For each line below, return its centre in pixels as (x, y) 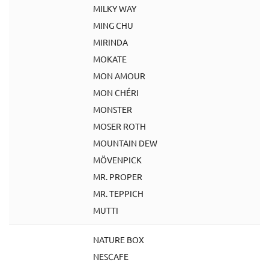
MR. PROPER (118, 177)
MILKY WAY (115, 8)
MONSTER (113, 109)
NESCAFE (111, 256)
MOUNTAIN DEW (125, 143)
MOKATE (110, 59)
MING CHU (113, 25)
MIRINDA (110, 42)
